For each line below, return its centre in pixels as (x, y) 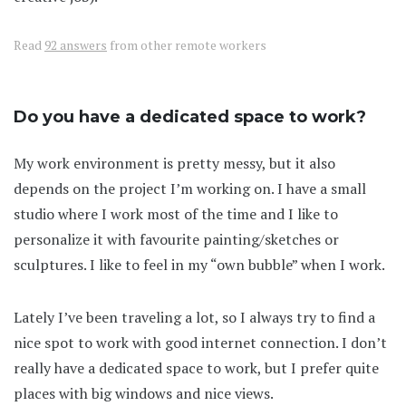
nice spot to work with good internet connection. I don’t (200, 343)
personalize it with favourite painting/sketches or (176, 240)
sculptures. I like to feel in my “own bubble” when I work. (199, 265)
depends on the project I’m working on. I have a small (190, 189)
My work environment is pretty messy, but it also (174, 164)
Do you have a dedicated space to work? (190, 117)
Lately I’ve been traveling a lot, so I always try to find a (194, 318)
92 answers (76, 45)
